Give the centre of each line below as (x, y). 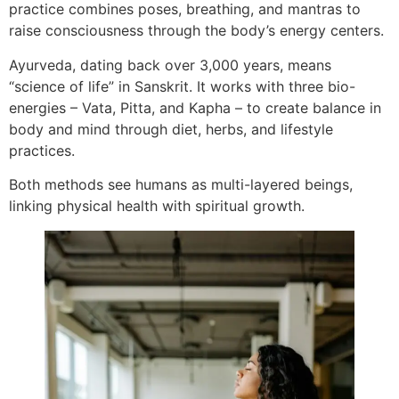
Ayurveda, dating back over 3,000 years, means (170, 65)
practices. (42, 150)
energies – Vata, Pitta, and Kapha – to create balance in (195, 107)
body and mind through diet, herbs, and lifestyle (171, 129)
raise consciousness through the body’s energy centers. (196, 31)
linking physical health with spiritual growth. (157, 206)
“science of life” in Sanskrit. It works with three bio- (182, 86)
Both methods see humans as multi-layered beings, (181, 185)
